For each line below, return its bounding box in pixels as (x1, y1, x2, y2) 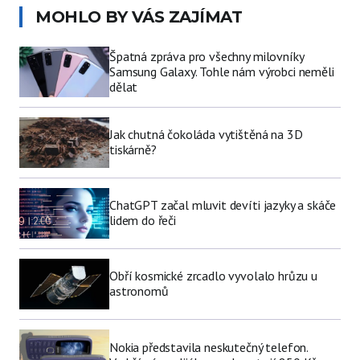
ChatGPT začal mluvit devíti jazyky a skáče (109, 197, 337, 214)
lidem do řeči (109, 212, 176, 229)
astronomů (109, 283, 169, 300)
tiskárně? (109, 141, 157, 158)
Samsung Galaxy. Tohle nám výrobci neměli (109, 63, 334, 80)
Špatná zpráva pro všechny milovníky (109, 47, 304, 64)
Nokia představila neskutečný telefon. (109, 339, 309, 356)
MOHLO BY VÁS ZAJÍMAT (35, 6, 242, 27)
